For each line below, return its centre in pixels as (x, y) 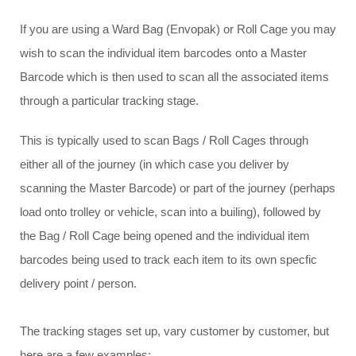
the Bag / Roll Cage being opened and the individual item (165, 236)
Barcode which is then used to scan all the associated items (174, 77)
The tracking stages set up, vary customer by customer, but (174, 331)
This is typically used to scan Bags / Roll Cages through (164, 141)
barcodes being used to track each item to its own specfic (168, 260)
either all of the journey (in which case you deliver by (155, 164)
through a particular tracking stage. (109, 101)
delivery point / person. (78, 284)
